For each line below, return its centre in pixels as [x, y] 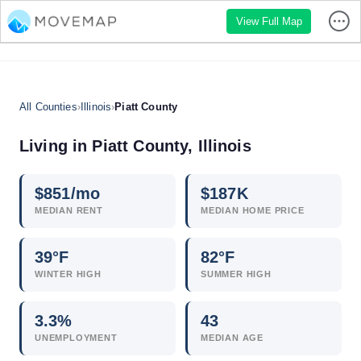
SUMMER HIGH [236, 274]
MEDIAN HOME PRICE [253, 210]
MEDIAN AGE [232, 338]
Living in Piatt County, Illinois [135, 146]
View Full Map [269, 21]
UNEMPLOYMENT [76, 338]
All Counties [48, 107]
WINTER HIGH [68, 274]
